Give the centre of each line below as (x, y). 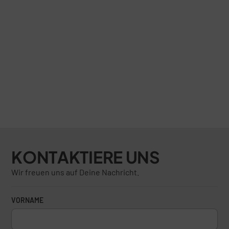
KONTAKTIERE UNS (86, 157)
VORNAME (28, 200)
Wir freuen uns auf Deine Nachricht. (75, 172)
